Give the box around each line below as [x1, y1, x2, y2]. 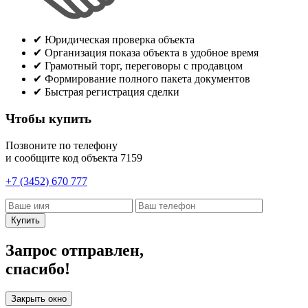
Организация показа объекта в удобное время [42, 47, 258, 59]
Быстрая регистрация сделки [42, 86, 179, 98]
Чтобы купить [5, 111, 91, 126]
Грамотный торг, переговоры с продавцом [42, 60, 243, 72]
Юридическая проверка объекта [42, 34, 195, 46]
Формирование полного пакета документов [42, 73, 250, 85]
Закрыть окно [11, 294, 67, 305]
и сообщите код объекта [5, 151, 120, 164]
